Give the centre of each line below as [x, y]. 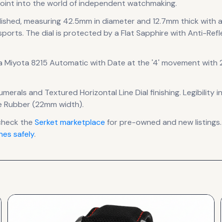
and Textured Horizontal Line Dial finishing [103, 92]
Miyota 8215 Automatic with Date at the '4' [82, 63]
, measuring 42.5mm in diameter [78, 21]
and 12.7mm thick [167, 21]
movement [180, 63]
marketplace [82, 122]
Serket [46, 122]
